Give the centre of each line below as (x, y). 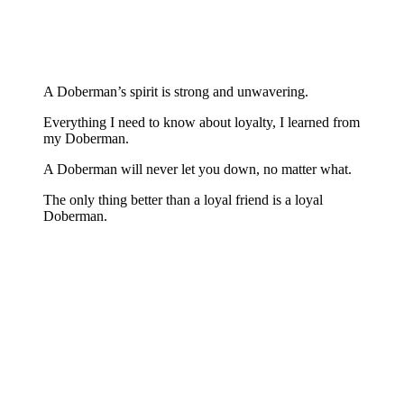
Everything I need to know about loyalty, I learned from (202, 123)
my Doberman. (86, 139)
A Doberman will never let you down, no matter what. (197, 170)
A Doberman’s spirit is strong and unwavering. (176, 92)
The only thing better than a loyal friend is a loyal (183, 200)
